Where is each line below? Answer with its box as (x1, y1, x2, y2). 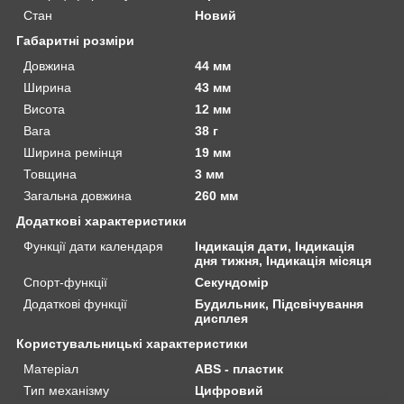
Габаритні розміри (16, 33, 134, 49)
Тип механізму (23, 383, 109, 399)
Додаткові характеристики (16, 214, 187, 229)
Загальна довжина (23, 188, 132, 204)
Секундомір (195, 275, 270, 290)
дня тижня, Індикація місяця (195, 253, 372, 269)
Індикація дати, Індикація (195, 239, 355, 254)
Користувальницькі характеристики (16, 336, 248, 352)
